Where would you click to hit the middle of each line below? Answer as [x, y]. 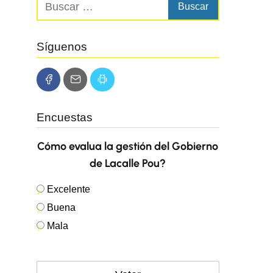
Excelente [68, 190]
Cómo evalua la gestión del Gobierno [128, 147]
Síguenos [62, 47]
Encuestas [64, 117]
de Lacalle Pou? [128, 164]
